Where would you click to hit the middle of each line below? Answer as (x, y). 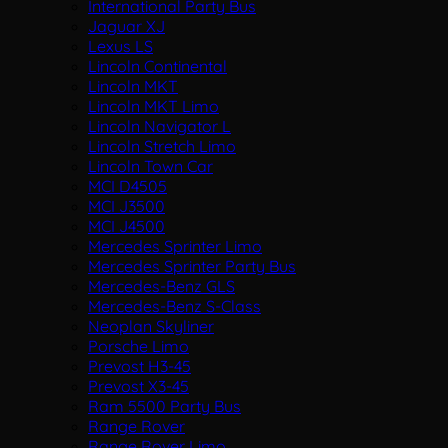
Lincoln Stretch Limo (162, 146)
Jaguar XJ (126, 26)
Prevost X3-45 (138, 386)
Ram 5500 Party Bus (164, 406)
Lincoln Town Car (150, 166)
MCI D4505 (127, 186)
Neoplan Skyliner (151, 326)
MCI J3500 (126, 206)
